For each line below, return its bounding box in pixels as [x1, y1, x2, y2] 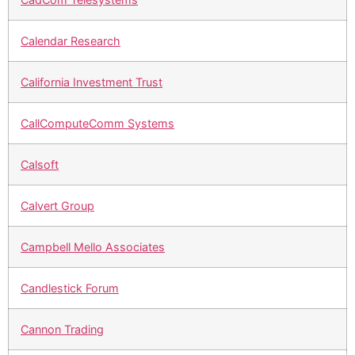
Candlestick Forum [21, 281, 119, 296]
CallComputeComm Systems [21, 116, 174, 131]
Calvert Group [21, 199, 94, 213]
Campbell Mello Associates [21, 240, 165, 254]
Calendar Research [21, 34, 120, 48]
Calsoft [21, 158, 59, 172]
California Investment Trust [21, 75, 162, 90]
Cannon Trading [21, 323, 104, 337]
